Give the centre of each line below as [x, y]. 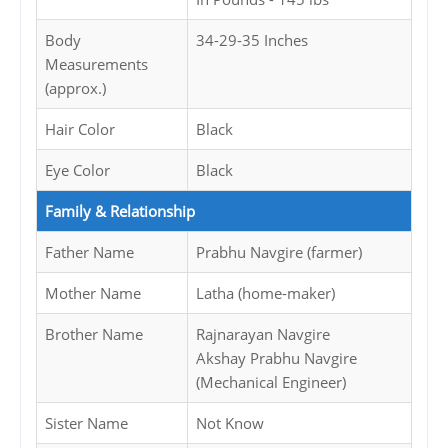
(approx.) [75, 88]
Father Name [89, 252]
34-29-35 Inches [252, 40]
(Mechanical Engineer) [271, 382]
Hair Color [80, 129]
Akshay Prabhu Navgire [276, 358]
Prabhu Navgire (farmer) [279, 252]
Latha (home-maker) [265, 293]
